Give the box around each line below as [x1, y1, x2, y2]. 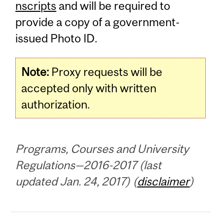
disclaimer [137, 175, 190, 188]
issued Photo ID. [15, 32, 98, 45]
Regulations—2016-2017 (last [15, 158, 162, 172]
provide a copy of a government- [15, 15, 180, 29]
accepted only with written [21, 81, 157, 95]
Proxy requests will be [49, 65, 163, 79]
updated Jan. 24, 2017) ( [15, 175, 138, 188]
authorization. [21, 98, 90, 111]
